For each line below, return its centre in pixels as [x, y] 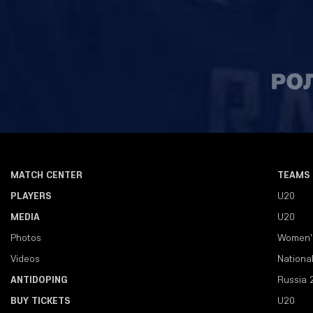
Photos [26, 238]
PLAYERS [31, 196]
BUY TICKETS [41, 301]
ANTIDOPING [39, 280]
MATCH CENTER [46, 175]
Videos [25, 259]
